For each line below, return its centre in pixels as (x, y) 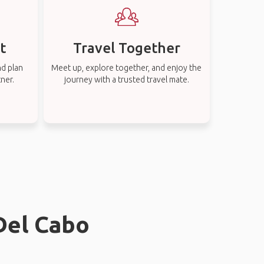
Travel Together (126, 48)
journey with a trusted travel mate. (126, 80)
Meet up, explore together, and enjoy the (127, 68)
